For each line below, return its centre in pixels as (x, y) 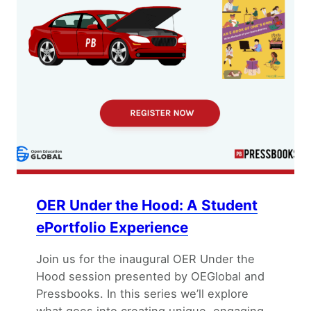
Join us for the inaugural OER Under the (145, 259)
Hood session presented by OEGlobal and (150, 276)
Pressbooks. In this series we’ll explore (142, 293)
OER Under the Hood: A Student (147, 205)
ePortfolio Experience (112, 227)
